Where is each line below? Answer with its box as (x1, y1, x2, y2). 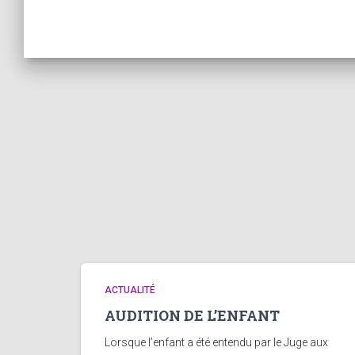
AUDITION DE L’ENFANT (105, 306, 280, 325)
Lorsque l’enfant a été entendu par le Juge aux (105, 336, 328, 349)
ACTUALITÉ (105, 284, 155, 296)
